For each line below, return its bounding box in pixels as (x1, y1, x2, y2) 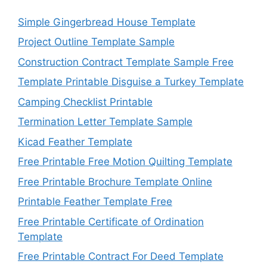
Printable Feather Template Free (18, 195, 172, 208)
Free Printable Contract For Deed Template (18, 250, 223, 263)
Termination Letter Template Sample (18, 116, 193, 128)
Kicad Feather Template (18, 135, 132, 148)
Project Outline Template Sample (18, 36, 175, 48)
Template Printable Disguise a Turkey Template (18, 76, 244, 88)
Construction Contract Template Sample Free (18, 55, 234, 68)
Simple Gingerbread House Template (18, 15, 195, 28)
